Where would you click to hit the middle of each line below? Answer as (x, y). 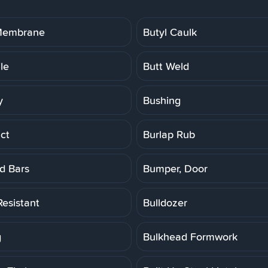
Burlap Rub (169, 134)
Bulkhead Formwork (190, 236)
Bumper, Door (175, 168)
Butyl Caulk (170, 32)
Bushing (162, 100)
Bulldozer (165, 202)
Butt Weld (166, 66)
